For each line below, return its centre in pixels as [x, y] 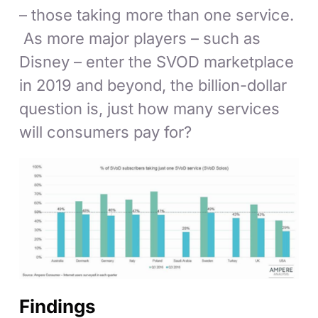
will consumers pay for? [106, 132]
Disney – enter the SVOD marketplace [157, 62]
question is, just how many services [150, 109]
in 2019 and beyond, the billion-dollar [153, 86]
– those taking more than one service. [157, 15]
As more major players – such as [140, 39]
